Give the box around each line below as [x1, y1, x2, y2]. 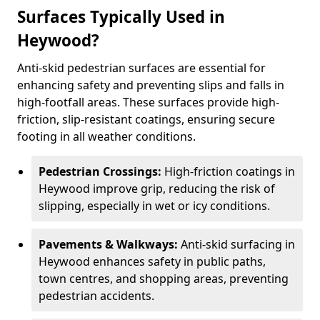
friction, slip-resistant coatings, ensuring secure [17, 111, 275, 127]
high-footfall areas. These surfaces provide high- [17, 94, 279, 110]
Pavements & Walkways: [39, 236, 181, 252]
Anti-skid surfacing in [181, 236, 295, 252]
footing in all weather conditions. [17, 129, 196, 144]
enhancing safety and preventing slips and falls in [17, 77, 284, 93]
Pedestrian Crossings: [39, 164, 164, 179]
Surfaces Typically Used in [17, 6, 225, 28]
